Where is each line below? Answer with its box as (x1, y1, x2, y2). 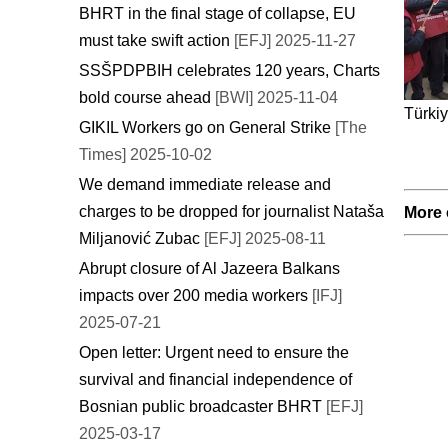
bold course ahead (79, 88, 211, 106)
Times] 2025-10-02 (79, 145, 212, 163)
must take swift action (79, 31, 230, 49)
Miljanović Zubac (79, 229, 204, 247)
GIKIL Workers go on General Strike (79, 118, 331, 136)
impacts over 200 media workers (79, 286, 308, 304)
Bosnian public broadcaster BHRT (79, 397, 326, 415)
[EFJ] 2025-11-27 (230, 31, 356, 49)
